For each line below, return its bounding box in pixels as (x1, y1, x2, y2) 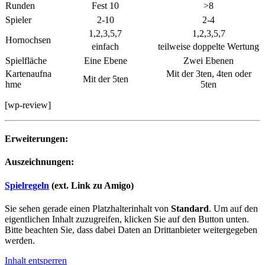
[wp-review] (5, 99, 51, 110)
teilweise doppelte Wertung (158, 41, 259, 51)
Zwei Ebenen (183, 55, 234, 66)
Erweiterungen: (5, 134, 68, 144)
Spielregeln (5, 180, 49, 190)
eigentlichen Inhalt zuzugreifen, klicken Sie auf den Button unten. (5, 214, 249, 224)
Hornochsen (5, 34, 51, 45)
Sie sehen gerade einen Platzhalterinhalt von (5, 203, 171, 214)
